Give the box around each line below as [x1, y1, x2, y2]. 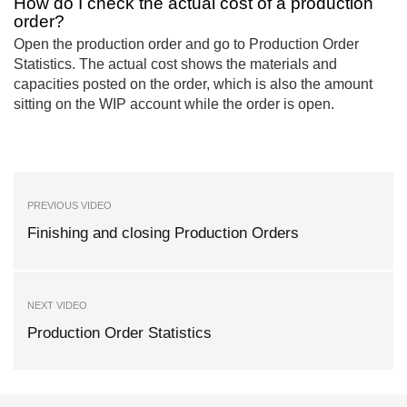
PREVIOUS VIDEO [27, 199, 112, 211]
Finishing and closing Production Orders [27, 223, 299, 242]
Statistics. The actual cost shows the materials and [14, 55, 337, 72]
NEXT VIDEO [27, 299, 87, 311]
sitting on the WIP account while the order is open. [14, 95, 334, 112]
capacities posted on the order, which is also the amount [14, 75, 372, 92]
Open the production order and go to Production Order [14, 35, 359, 52]
